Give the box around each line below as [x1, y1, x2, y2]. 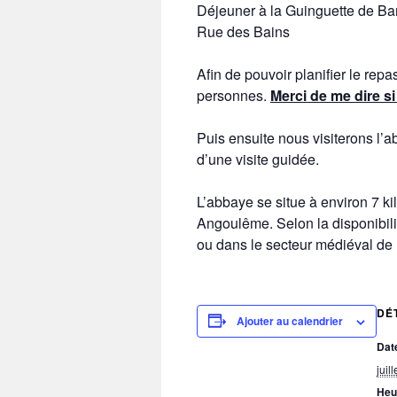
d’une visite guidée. [197, 149, 319, 169]
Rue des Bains [197, 21, 290, 42]
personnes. [197, 85, 270, 105]
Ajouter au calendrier [237, 313, 343, 329]
